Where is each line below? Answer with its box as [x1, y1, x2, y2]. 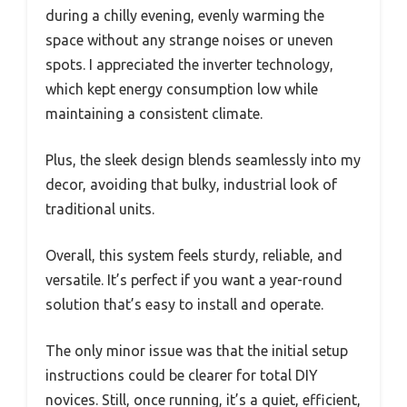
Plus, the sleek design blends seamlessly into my [45, 151, 361, 168]
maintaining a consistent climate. [45, 104, 263, 122]
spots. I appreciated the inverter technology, [45, 55, 333, 73]
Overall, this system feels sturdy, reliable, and [45, 246, 342, 263]
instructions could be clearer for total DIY [45, 366, 318, 383]
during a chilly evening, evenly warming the [45, 6, 324, 24]
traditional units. [45, 200, 154, 217]
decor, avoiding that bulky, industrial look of [45, 175, 337, 193]
